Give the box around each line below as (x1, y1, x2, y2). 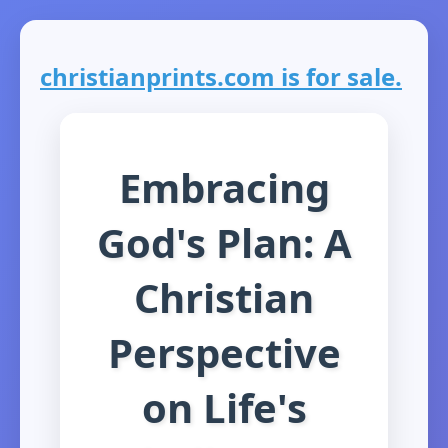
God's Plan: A (96, 214, 352, 270)
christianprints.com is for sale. (40, 60, 402, 94)
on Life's (141, 379, 307, 435)
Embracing (118, 159, 330, 215)
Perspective (107, 324, 341, 380)
